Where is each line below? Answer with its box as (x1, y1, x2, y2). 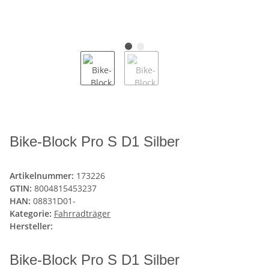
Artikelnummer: (10, 170, 76, 182)
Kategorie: (10, 208, 54, 220)
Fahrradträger (54, 208, 110, 220)
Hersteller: (10, 220, 53, 232)
